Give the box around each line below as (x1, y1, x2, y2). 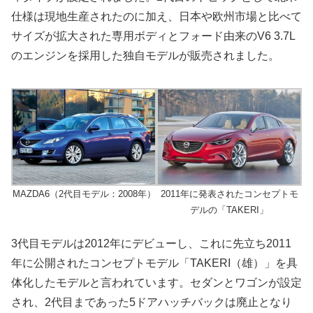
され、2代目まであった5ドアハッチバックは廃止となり (11, 296, 292, 308)
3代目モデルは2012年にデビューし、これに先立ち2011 (11, 237, 291, 249)
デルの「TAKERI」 (190, 205, 268, 216)
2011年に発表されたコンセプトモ (160, 189, 298, 200)
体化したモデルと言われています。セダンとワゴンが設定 (11, 276, 302, 289)
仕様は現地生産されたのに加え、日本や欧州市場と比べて (11, 10, 302, 22)
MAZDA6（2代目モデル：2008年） (12, 189, 156, 200)
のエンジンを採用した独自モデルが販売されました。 (11, 49, 279, 61)
